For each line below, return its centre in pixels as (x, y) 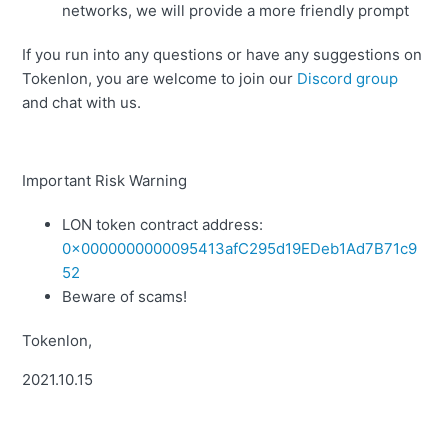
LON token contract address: (163, 225)
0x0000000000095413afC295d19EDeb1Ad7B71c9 (240, 249)
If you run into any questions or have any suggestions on (222, 55)
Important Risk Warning (105, 181)
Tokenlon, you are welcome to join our (160, 79)
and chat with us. (82, 103)
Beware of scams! (125, 297)
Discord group (348, 79)
